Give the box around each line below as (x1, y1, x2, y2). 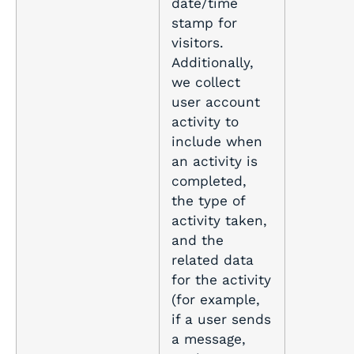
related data (171, 252, 254, 269)
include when (171, 134, 262, 150)
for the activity (171, 272, 271, 288)
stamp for (171, 15, 237, 32)
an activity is (171, 153, 258, 170)
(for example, (171, 292, 260, 308)
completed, (171, 173, 247, 190)
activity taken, (171, 213, 267, 229)
